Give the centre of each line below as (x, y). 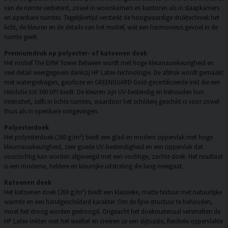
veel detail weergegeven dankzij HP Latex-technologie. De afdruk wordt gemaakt (114, 73)
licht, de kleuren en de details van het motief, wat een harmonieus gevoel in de (111, 27)
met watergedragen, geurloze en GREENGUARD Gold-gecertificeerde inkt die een (112, 82)
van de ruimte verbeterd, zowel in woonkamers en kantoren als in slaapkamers (112, 8)
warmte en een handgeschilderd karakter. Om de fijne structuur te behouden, (108, 201)
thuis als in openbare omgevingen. (51, 111)
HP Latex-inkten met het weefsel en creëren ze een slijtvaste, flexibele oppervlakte (113, 221)
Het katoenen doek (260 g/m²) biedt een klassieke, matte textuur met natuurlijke (113, 192)
